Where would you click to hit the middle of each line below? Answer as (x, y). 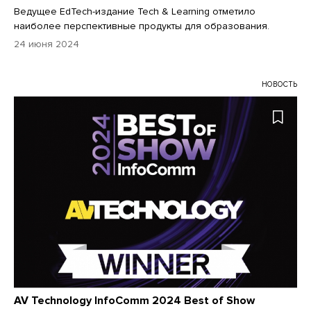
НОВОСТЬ (279, 84)
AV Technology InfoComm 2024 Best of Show (134, 301)
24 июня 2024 (47, 44)
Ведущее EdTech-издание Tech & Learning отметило (135, 11)
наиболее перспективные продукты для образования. (142, 26)
